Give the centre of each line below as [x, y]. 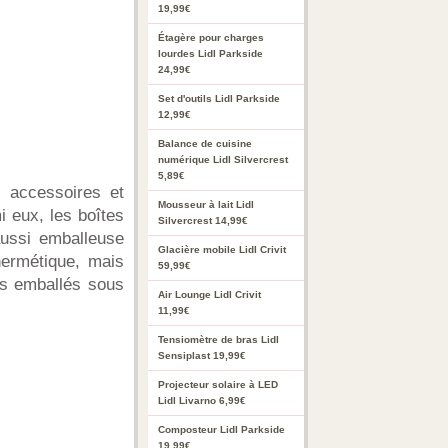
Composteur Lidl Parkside [221, 429]
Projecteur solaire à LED [218, 384]
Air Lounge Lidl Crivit [209, 294]
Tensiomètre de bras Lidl [218, 339]
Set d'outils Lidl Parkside [219, 98]
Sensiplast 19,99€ [202, 355]
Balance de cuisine [205, 143]
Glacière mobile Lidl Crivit [222, 249]
